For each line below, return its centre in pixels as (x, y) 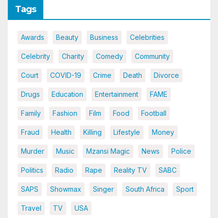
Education (67, 94)
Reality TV (130, 170)
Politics (32, 170)
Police (181, 151)
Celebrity (36, 56)
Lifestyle (127, 132)
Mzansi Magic (108, 151)
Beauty (67, 37)
